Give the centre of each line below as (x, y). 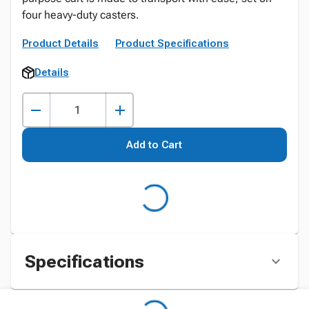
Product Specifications (172, 43)
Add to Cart (154, 145)
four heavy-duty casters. (81, 15)
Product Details (60, 43)
